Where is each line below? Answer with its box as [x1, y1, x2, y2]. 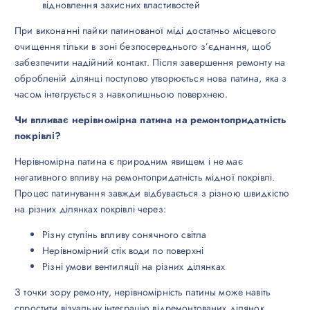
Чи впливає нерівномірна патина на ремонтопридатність [15, 113, 287, 127]
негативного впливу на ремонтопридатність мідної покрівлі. [15, 170, 275, 185]
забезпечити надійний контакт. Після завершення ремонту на [15, 55, 286, 70]
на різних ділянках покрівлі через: [15, 202, 166, 217]
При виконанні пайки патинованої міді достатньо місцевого [15, 24, 276, 38]
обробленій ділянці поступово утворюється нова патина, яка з [15, 71, 287, 86]
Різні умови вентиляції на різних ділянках [42, 259, 225, 274]
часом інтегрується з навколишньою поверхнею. [15, 87, 228, 102]
